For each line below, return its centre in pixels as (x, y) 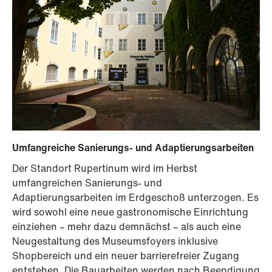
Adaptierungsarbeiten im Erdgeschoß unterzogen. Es (135, 198)
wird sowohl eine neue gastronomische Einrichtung (130, 212)
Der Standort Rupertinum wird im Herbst (105, 168)
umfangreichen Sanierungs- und (87, 183)
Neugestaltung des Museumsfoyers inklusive (115, 241)
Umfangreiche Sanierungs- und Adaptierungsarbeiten (133, 148)
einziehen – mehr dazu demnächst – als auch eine (127, 227)
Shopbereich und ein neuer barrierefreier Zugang (126, 256)
